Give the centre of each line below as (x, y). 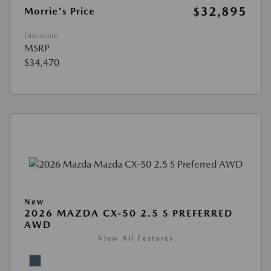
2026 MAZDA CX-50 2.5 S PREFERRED (129, 213)
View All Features (135, 238)
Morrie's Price (60, 11)
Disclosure (41, 36)
